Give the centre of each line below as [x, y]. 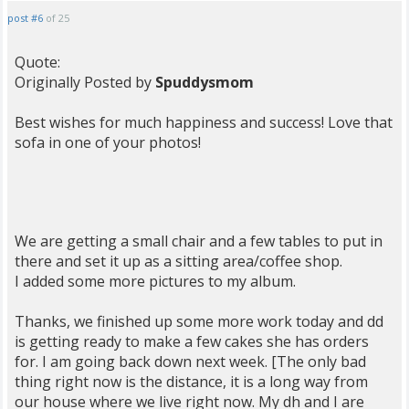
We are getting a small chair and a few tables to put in [199, 241]
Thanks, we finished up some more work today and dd [199, 321]
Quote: [37, 62]
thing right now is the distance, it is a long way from [191, 382]
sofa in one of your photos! [108, 142]
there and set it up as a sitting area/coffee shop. [178, 261]
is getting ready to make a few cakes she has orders [192, 341]
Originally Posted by [85, 82]
